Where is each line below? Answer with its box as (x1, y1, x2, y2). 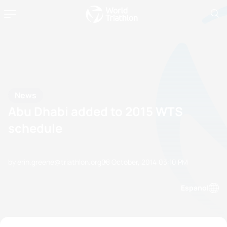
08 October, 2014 (101, 157, 157, 167)
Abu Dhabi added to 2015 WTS (8, 102, 183, 120)
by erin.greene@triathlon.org (8, 157, 101, 167)
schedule (8, 119, 62, 136)
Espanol (181, 183, 209, 193)
